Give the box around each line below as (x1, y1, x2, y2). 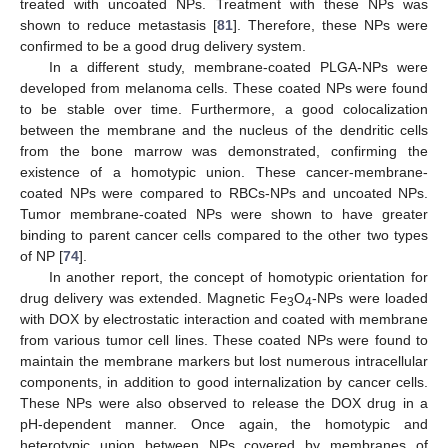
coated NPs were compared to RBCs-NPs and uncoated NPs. (20, 185, 428, 202)
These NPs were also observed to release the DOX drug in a (20, 395, 428, 412)
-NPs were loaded (312, 290, 429, 307)
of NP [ (20, 248, 63, 265)
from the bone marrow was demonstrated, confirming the (20, 143, 428, 160)
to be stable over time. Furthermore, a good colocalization (20, 101, 428, 118)
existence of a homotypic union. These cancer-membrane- (20, 164, 428, 181)
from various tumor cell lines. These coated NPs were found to (20, 332, 428, 349)
